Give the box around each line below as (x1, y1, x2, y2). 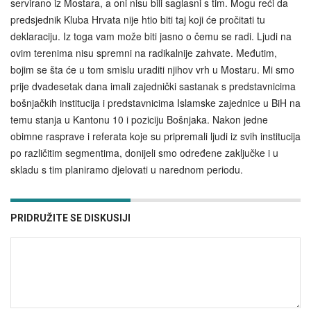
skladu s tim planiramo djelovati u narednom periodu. (10, 162, 243, 177)
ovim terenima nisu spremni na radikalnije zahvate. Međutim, (10, 46, 277, 60)
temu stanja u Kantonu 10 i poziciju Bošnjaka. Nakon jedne (10, 112, 268, 127)
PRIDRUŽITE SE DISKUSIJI (10, 212, 131, 224)
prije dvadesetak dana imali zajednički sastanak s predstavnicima (10, 79, 296, 94)
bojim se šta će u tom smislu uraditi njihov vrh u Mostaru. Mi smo (10, 62, 294, 77)
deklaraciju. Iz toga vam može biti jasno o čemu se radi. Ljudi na (10, 29, 292, 44)
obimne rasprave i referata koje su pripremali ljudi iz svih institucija (10, 129, 301, 144)
